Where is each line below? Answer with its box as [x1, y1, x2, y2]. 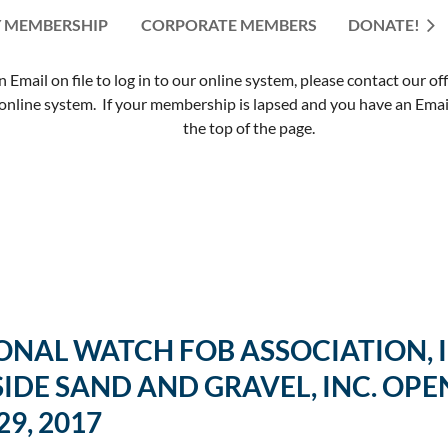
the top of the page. [183, 117, 315, 137]
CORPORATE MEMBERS [141, 14, 317, 34]
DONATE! [348, 14, 420, 34]
